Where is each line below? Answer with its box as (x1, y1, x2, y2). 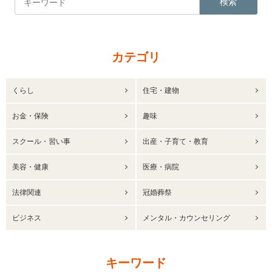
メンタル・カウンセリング (143, 214, 230, 223)
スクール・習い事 (12, 137, 70, 146)
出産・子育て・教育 (143, 137, 208, 146)
